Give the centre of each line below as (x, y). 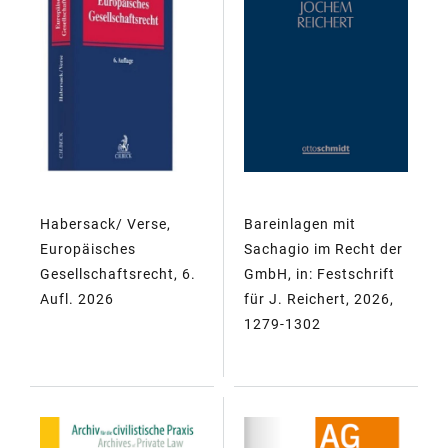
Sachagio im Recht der (323, 249)
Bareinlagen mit (300, 224)
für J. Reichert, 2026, (319, 299)
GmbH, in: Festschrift (319, 274)
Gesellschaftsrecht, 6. (118, 274)
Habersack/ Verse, (105, 224)
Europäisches (88, 249)
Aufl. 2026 (77, 299)
